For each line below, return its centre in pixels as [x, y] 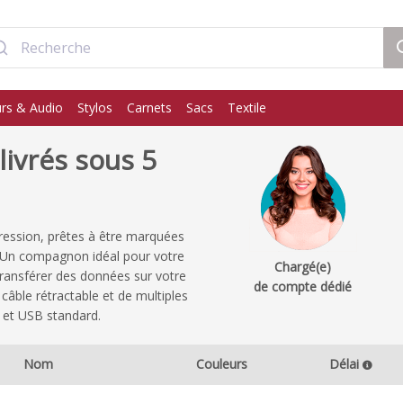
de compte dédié [303, 287]
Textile [247, 107]
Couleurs [222, 364]
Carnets [149, 107]
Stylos [95, 107]
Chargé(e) [303, 267]
